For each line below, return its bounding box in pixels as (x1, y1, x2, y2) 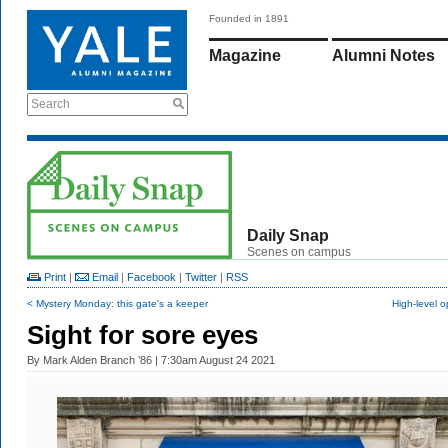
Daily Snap (247, 227, 329, 244)
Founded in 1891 (209, 13, 289, 24)
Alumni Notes (332, 47, 435, 64)
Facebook (127, 271, 176, 283)
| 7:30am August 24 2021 (152, 354, 275, 366)
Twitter (185, 271, 217, 283)
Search (31, 97, 70, 111)
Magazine (209, 47, 281, 64)
